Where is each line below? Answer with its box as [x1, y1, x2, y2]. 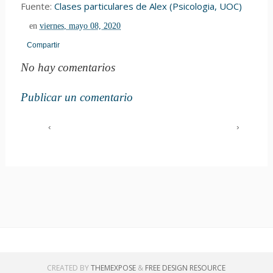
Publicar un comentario [20, 90, 133, 104]
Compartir [26, 41, 60, 49]
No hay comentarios [20, 61, 115, 74]
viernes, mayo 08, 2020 [40, 21, 121, 30]
